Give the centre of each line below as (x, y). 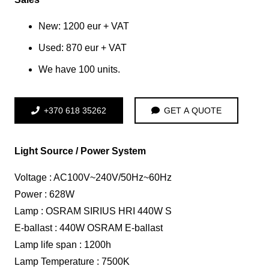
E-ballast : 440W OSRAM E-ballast (89, 228)
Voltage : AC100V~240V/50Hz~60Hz (93, 177)
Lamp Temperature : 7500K (72, 261)
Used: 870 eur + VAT (83, 48)
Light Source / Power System (80, 151)
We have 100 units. (79, 69)
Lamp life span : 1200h (63, 244)
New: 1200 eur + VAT (84, 26)
